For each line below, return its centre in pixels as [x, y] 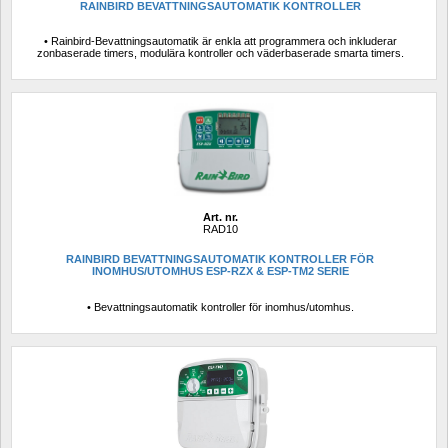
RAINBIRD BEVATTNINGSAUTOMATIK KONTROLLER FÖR [220, 259]
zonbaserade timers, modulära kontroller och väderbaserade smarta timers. [220, 53]
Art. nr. [220, 217]
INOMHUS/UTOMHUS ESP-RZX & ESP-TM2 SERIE [220, 271]
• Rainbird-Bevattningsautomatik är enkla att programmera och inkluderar [220, 41]
